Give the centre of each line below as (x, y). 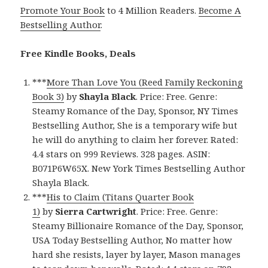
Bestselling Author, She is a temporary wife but (135, 125)
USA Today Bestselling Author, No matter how (133, 240)
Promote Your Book (63, 10)
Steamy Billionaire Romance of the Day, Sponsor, (138, 225)
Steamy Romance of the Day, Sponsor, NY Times (135, 110)
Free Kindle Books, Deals (78, 53)
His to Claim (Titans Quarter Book (121, 197)
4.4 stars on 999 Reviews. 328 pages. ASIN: (121, 153)
